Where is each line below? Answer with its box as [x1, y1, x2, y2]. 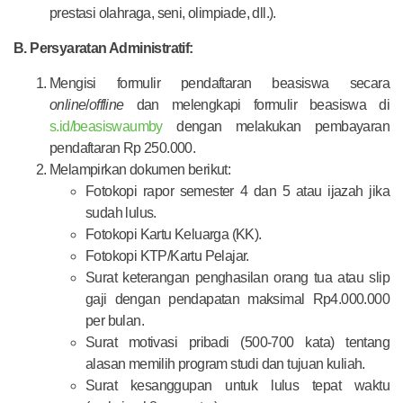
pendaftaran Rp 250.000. [49, 139, 196, 156]
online [49, 96, 86, 112]
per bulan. [85, 312, 145, 328]
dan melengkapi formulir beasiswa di [123, 96, 390, 112]
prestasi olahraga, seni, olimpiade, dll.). [49, 4, 276, 21]
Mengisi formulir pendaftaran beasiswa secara [49, 75, 390, 91]
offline [88, 96, 124, 112]
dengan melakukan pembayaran [162, 118, 390, 134]
